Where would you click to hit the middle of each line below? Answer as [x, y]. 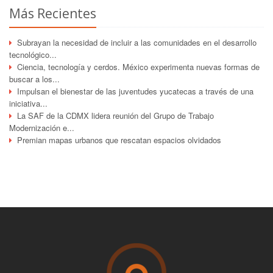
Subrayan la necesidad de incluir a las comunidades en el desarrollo [137, 42]
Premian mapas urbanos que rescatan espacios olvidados [119, 140]
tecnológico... [33, 54]
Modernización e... [42, 127]
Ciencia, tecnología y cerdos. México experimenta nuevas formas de [138, 66]
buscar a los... [34, 79]
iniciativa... [28, 103]
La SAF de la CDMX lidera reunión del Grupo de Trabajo [115, 115]
